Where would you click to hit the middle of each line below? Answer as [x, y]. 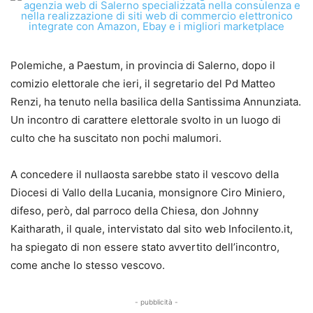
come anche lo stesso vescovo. [88, 265]
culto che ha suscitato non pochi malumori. [116, 138]
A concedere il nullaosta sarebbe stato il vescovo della [145, 174]
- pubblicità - [156, 302]
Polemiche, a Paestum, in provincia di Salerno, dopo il [143, 65]
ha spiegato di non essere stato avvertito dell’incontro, [145, 247]
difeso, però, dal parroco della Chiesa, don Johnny [134, 211]
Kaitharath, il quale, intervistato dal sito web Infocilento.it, [152, 229]
